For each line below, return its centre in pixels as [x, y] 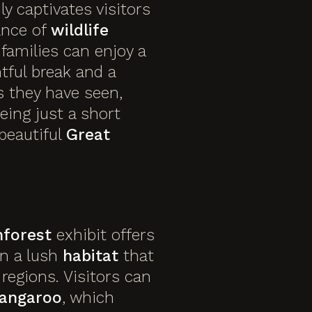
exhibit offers [103, 235]
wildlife [80, 30]
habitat [91, 256]
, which [88, 297]
